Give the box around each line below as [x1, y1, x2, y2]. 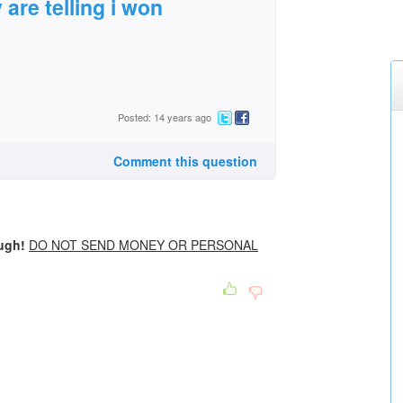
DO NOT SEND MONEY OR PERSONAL [29, 236, 258, 254]
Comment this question [112, 152, 257, 170]
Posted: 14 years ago [118, 110, 211, 125]
